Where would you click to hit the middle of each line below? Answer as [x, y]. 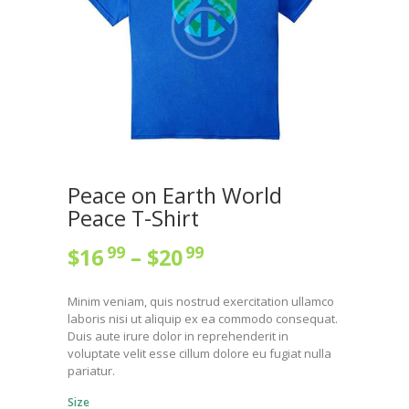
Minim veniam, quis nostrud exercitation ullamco [201, 301]
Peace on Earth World [175, 195]
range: [238, 284]
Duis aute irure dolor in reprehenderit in [178, 336]
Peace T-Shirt [133, 218]
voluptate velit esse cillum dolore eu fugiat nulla [199, 353]
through [249, 364]
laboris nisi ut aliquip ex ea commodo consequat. [203, 318]
